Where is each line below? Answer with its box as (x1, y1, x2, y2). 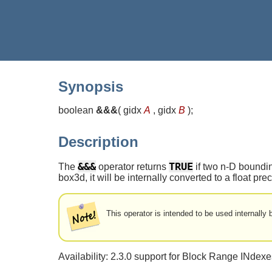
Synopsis (58, 78, 123, 95)
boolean (58, 104, 96, 115)
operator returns (96, 161, 169, 172)
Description (58, 133, 138, 150)
